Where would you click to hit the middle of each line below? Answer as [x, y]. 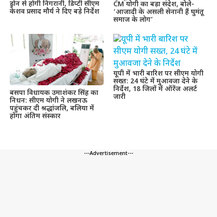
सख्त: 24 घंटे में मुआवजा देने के [155, 82]
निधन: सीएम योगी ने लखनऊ [48, 101]
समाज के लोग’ [133, 20]
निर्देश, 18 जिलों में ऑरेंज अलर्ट [155, 90]
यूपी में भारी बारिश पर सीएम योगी [158, 74]
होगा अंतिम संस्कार [35, 116]
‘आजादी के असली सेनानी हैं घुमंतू [159, 13]
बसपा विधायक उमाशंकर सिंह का [54, 93]
